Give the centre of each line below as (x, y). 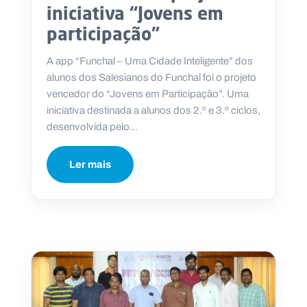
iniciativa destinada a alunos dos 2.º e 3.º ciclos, (153, 111)
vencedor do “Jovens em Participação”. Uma (148, 94)
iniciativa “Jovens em (135, 13)
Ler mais (90, 165)
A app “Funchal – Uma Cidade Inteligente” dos (150, 61)
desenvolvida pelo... (92, 127)
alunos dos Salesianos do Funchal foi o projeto (151, 78)
